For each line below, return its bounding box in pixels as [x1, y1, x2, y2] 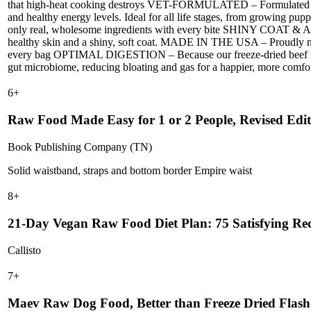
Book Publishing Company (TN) [8, 140, 152, 153]
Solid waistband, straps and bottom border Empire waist [8, 164, 252, 176]
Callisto [8, 244, 41, 256]
